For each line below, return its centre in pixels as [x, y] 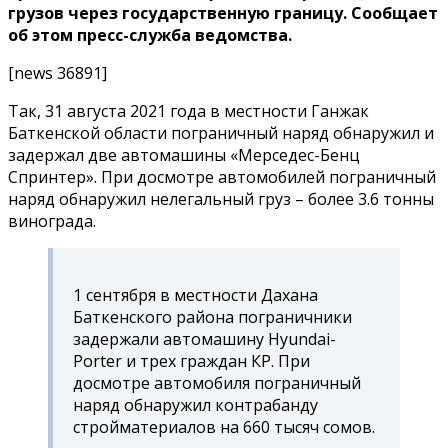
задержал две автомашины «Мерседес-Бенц [184, 154]
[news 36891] [57, 72]
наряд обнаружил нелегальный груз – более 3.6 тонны [221, 198]
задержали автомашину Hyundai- [204, 338]
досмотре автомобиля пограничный [217, 382]
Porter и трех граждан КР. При [191, 360]
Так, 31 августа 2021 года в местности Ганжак [188, 110]
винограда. [52, 220]
